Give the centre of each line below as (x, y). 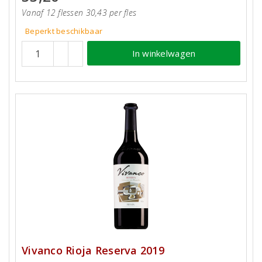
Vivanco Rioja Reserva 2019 (93, 250)
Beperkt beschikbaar (64, 31)
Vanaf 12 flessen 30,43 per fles (79, 13)
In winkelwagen (164, 53)
